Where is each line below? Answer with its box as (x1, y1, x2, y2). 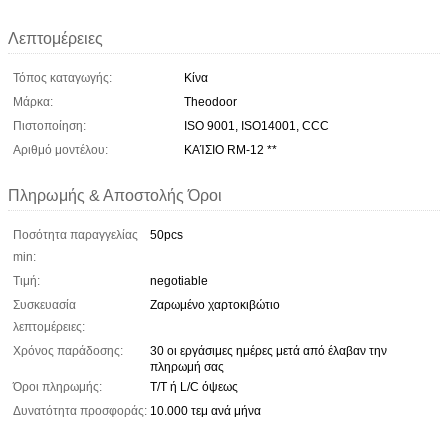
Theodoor (184, 94, 237, 109)
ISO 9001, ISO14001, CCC (184, 118, 329, 133)
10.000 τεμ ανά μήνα (150, 403, 261, 418)
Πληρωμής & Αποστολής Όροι (8, 186, 222, 204)
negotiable (150, 273, 208, 288)
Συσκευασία (13, 297, 76, 312)
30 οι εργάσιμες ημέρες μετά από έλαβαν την (150, 343, 387, 358)
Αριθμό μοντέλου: (13, 142, 108, 157)
